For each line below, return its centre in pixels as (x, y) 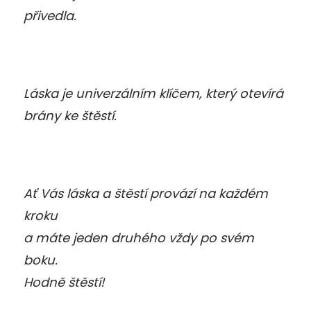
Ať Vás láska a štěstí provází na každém (146, 193)
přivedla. (50, 15)
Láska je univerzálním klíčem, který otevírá (153, 93)
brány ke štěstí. (70, 115)
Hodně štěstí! (64, 282)
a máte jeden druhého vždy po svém (139, 237)
